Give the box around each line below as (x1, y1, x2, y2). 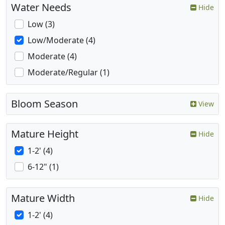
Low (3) (28, 19, 55, 30)
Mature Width (11, 191, 75, 205)
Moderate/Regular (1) (28, 67, 109, 78)
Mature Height (11, 127, 78, 141)
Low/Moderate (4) (28, 35, 95, 46)
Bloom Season (11, 97, 78, 111)
